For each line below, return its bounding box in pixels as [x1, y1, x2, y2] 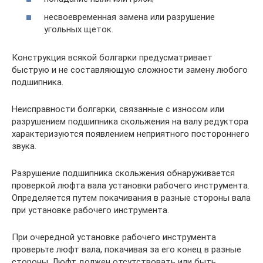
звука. [12, 141, 36, 152]
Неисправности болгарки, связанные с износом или [12, 104, 224, 115]
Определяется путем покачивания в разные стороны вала [12, 193, 251, 204]
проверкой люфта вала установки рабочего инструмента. [12, 180, 249, 191]
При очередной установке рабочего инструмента [12, 232, 216, 243]
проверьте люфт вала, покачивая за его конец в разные [12, 244, 241, 255]
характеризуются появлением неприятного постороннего [12, 129, 249, 140]
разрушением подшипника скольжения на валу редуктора [12, 116, 248, 127]
